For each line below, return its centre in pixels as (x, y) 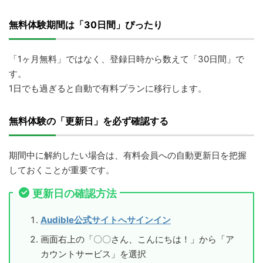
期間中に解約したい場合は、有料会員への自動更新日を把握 (128, 155)
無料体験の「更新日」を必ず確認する (89, 121)
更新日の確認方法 (75, 193)
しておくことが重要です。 (62, 170)
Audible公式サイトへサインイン (106, 220)
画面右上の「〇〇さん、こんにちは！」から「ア (137, 239)
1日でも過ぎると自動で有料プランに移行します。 (108, 88)
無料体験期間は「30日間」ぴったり (86, 24)
